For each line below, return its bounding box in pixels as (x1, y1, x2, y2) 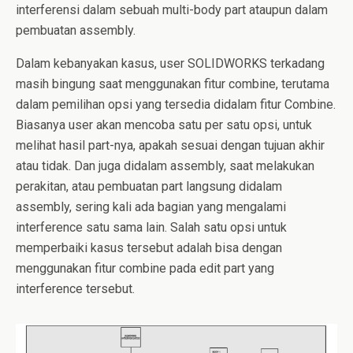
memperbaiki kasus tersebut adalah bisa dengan (16, 240, 282, 255)
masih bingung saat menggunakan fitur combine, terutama (16, 76, 329, 91)
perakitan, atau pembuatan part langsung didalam (16, 179, 282, 194)
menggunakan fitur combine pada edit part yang (16, 261, 274, 276)
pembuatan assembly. (16, 23, 136, 38)
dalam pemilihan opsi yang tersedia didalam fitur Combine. (16, 97, 336, 112)
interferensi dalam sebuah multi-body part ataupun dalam (16, 2, 328, 17)
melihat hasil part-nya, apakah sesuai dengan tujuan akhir (16, 138, 325, 153)
